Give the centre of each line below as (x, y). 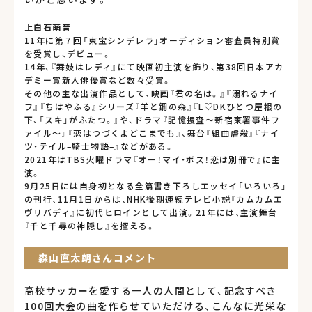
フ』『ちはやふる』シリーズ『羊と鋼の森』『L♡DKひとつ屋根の (154, 106)
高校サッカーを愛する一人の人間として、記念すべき (151, 290)
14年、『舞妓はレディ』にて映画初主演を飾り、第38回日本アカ (154, 67)
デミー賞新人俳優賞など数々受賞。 (98, 80)
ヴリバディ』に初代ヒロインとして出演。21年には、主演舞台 (151, 212)
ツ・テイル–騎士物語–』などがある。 (100, 146)
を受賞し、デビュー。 (68, 53)
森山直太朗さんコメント (97, 257)
